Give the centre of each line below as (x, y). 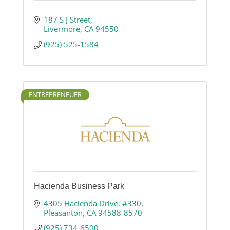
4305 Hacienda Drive (81, 204)
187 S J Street (67, 20)
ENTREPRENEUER (55, 95)
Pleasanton (63, 213)
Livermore (62, 29)
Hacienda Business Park (79, 186)
